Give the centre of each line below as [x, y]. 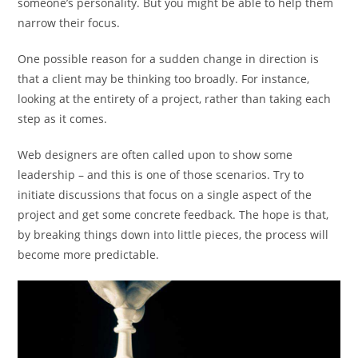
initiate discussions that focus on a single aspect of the [165, 195]
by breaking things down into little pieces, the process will [173, 235]
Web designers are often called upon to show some [155, 155]
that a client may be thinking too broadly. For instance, [164, 79]
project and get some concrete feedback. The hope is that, [173, 215]
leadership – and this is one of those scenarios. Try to [161, 175]
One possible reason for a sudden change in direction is [169, 59]
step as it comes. [63, 119]
